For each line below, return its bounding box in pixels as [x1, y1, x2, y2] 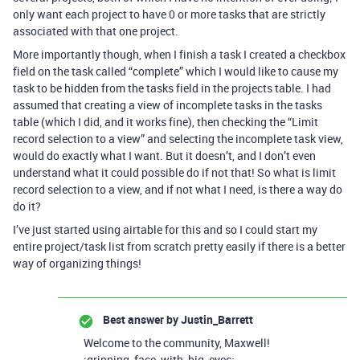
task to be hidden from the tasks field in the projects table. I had [13, 80, 331, 96]
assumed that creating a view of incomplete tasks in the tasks [13, 97, 322, 112]
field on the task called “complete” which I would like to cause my [13, 63, 338, 79]
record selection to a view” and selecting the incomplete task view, [13, 131, 343, 146]
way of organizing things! [13, 256, 141, 271]
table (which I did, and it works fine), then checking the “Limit [13, 114, 318, 129]
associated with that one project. [13, 23, 178, 39]
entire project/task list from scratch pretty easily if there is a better [13, 239, 346, 254]
